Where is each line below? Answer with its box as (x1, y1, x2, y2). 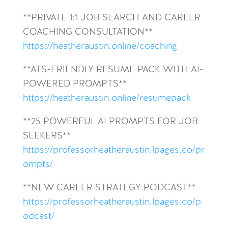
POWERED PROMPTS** (22, 79, 127, 89)
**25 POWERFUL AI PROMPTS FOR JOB (22, 117, 198, 127)
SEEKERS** (22, 131, 71, 141)
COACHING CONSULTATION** (22, 27, 153, 37)
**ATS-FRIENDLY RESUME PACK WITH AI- (22, 65, 204, 75)
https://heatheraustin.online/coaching (22, 42, 177, 51)
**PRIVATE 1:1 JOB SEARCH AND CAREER (22, 13, 201, 23)
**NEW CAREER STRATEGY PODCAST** (22, 183, 196, 193)
